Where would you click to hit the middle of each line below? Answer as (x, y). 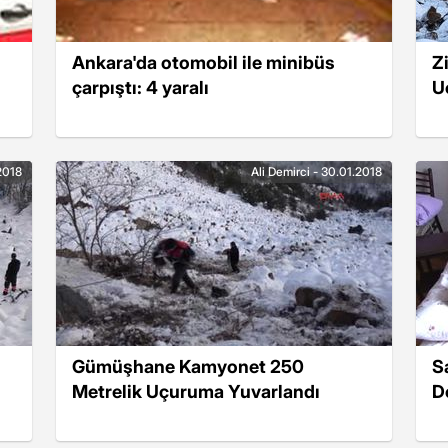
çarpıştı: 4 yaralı (140, 87)
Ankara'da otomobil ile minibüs (203, 62)
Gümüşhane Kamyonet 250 (188, 366)
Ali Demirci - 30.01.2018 (316, 171)
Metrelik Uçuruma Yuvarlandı (196, 391)
